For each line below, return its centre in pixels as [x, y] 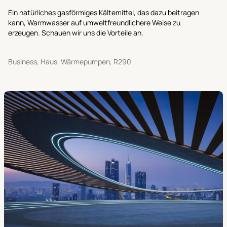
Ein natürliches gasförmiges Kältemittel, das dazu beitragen [104, 12]
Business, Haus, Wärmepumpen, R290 [70, 61]
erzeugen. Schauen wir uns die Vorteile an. [76, 32]
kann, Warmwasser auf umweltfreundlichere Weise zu [94, 22]
